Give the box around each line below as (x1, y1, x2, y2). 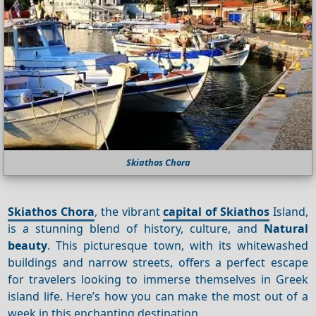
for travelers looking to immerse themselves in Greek (8, 271, 308, 287)
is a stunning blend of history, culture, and (8, 220, 264, 236)
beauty (8, 237, 48, 253)
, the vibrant (95, 203, 164, 219)
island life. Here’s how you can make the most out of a (8, 288, 308, 304)
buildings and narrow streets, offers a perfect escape (8, 254, 308, 270)
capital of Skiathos (163, 203, 269, 219)
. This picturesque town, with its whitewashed (47, 237, 308, 253)
